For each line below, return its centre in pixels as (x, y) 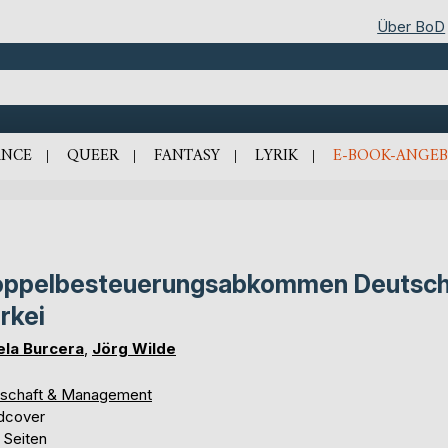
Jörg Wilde (134, 348)
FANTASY (186, 155)
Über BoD (411, 26)
